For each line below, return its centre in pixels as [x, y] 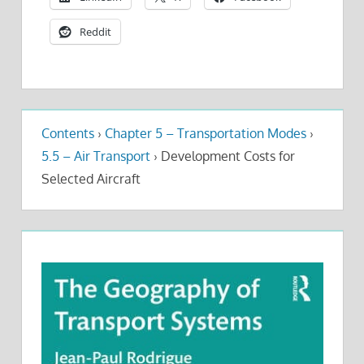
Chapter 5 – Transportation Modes [205, 133]
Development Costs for [226, 156]
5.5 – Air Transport [95, 156]
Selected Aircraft [91, 178]
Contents [67, 133]
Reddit [95, 32]
